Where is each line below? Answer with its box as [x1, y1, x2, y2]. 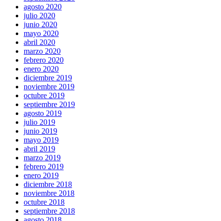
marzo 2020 [24, 47, 61, 55]
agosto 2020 [24, 2, 62, 11]
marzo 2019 [24, 153, 61, 162]
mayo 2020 [24, 29, 59, 37]
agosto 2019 [24, 109, 62, 117]
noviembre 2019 [24, 82, 74, 91]
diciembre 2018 [24, 180, 72, 188]
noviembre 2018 [24, 189, 74, 197]
